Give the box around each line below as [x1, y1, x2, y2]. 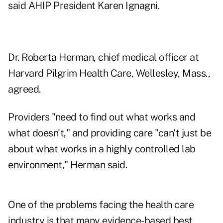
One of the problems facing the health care [8, 199, 194, 211]
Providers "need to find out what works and [8, 111, 195, 123]
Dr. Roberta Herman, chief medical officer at [8, 51, 199, 64]
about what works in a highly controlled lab [8, 143, 196, 155]
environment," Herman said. [8, 159, 127, 171]
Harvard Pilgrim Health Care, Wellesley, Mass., [8, 67, 210, 80]
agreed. [8, 83, 41, 96]
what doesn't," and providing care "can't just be [8, 127, 211, 139]
